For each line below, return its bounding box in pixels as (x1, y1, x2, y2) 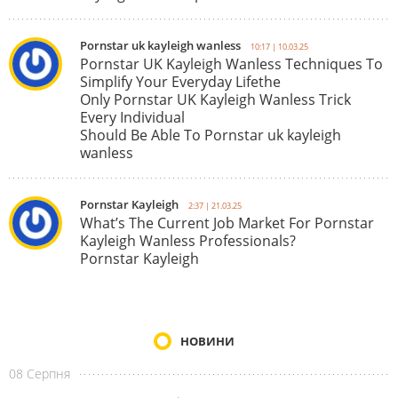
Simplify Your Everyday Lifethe (80, 72, 281, 92)
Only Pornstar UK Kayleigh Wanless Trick (80, 90, 351, 110)
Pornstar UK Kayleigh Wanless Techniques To (80, 54, 383, 75)
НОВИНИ (179, 333, 235, 350)
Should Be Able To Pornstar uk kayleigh (80, 125, 341, 146)
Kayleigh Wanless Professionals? (80, 231, 296, 251)
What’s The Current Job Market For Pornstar (80, 213, 374, 234)
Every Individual (80, 107, 185, 128)
